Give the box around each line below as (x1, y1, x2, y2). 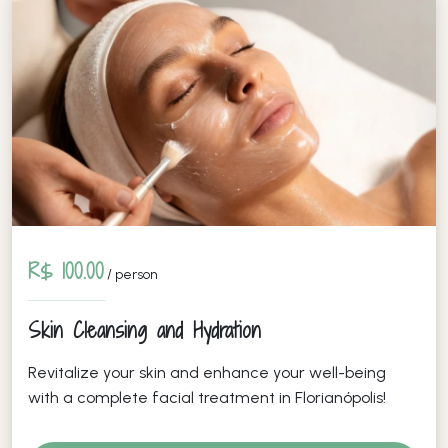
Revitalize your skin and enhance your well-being (28, 362, 386, 382)
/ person (104, 265, 158, 283)
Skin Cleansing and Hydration (28, 315, 261, 345)
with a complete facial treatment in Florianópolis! (28, 387, 386, 407)
